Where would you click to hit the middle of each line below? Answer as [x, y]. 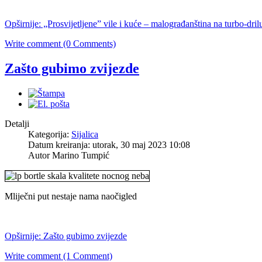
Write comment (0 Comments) [60, 44]
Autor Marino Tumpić [69, 156]
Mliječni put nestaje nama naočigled [71, 196]
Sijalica [85, 135]
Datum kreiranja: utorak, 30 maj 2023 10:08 [109, 145]
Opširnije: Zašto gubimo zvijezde [66, 236]
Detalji [17, 124]
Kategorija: [50, 135]
